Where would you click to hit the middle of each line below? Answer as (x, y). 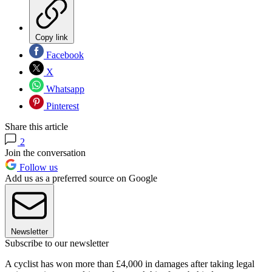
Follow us (37, 168)
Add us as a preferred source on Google (81, 178)
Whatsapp (64, 89)
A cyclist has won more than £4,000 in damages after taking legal (130, 264)
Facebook (64, 55)
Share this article (36, 127)
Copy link (52, 38)
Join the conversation (45, 153)
